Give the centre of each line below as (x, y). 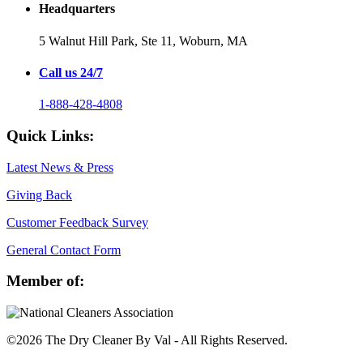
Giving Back (39, 194)
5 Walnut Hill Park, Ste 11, (109, 41)
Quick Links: (50, 135)
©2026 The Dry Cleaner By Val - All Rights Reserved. (147, 340)
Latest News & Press (60, 167)
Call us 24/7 (71, 72)
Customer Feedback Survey (77, 222)
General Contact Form (64, 250)
